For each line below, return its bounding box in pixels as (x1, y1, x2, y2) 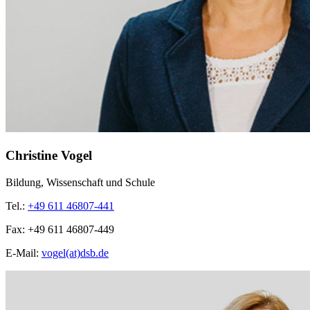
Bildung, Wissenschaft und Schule (6, 176, 155, 188)
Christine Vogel (6, 147, 92, 163)
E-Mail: (6, 246, 42, 259)
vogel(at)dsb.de (42, 246, 109, 259)
